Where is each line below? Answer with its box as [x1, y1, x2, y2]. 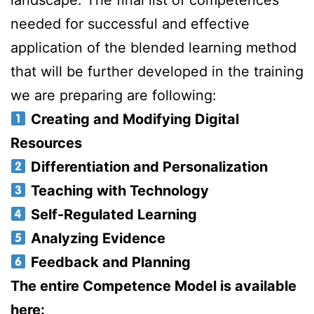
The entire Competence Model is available [11, 278, 296, 295]
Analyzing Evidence [30, 230, 165, 247]
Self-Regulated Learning [30, 206, 197, 224]
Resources [11, 135, 82, 152]
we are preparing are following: [11, 87, 217, 104]
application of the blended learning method [11, 39, 296, 57]
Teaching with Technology [30, 182, 209, 200]
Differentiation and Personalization [30, 158, 268, 176]
